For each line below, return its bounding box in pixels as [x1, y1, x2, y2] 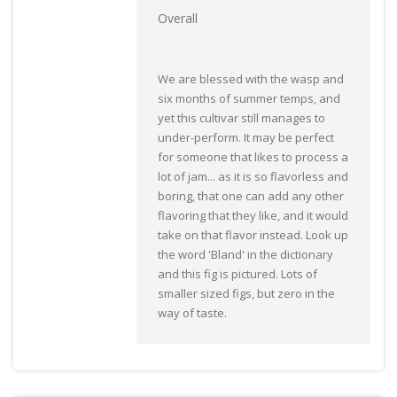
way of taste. [158, 305, 227, 322]
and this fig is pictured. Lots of [158, 266, 317, 283]
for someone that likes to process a [158, 149, 348, 166]
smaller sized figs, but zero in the [158, 285, 335, 302]
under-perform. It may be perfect [158, 129, 334, 146]
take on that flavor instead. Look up [158, 227, 348, 244]
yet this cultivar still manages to [158, 110, 325, 127]
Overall [158, 10, 198, 27]
